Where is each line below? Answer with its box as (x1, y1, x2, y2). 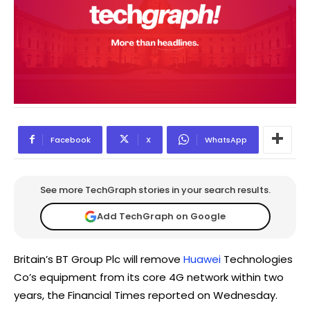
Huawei (183, 251, 221, 266)
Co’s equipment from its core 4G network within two (14, 269, 284, 284)
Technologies (221, 251, 293, 266)
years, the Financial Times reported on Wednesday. (14, 287, 277, 302)
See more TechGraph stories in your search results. (39, 183, 271, 197)
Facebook (51, 134, 91, 145)
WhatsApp (205, 134, 247, 145)
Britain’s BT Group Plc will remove (14, 251, 183, 266)
